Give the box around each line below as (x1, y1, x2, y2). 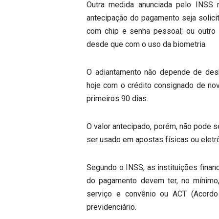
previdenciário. (87, 202, 136, 212)
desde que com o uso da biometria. (87, 40, 207, 49)
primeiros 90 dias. (87, 94, 148, 103)
